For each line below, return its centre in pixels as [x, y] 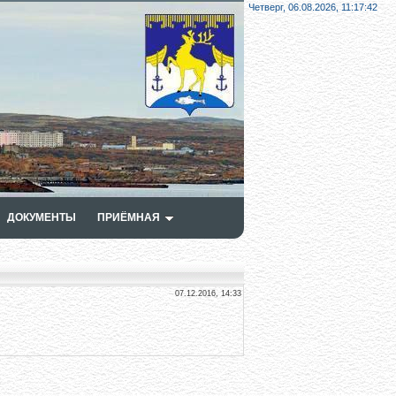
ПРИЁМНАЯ [129, 217]
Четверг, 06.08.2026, [295, 7]
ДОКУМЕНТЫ [42, 217]
